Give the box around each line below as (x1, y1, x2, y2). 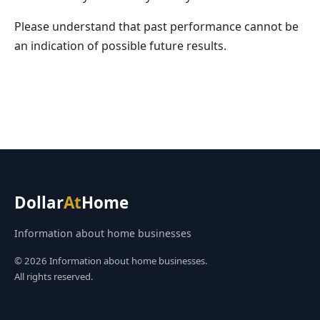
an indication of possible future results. (14, 38, 226, 54)
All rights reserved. (14, 270, 94, 283)
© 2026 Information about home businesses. (14, 254, 208, 267)
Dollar (14, 191, 64, 214)
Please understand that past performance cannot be (14, 19, 299, 34)
